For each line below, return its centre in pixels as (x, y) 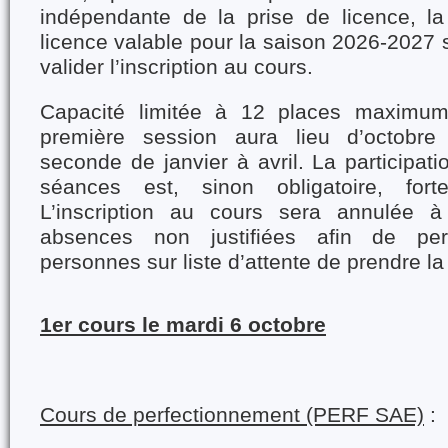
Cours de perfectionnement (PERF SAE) (232, 415)
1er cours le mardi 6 (144, 325)
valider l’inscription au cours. (176, 67)
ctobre (293, 325)
